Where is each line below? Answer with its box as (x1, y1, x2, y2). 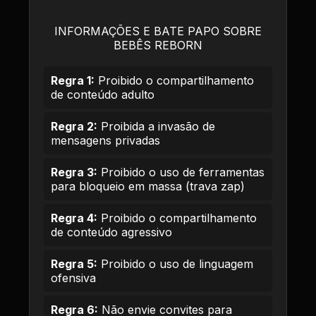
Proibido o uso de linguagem (97, 257, 253, 271)
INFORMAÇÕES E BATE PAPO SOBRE (54, 24, 262, 38)
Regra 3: (51, 165, 97, 179)
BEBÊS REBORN (114, 38, 202, 52)
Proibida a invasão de (97, 119, 215, 133)
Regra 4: (51, 211, 97, 225)
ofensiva (51, 271, 96, 285)
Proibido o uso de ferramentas (97, 165, 265, 179)
